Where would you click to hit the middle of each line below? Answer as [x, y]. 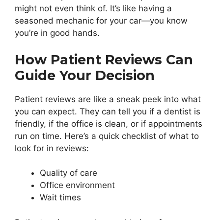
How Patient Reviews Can [104, 59]
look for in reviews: [52, 148]
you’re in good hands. [57, 33]
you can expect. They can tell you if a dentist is [108, 111]
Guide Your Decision [85, 75]
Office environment [77, 185]
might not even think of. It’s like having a [93, 9]
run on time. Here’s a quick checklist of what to [107, 136]
